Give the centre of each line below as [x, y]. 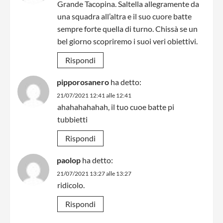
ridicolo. [71, 185]
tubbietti [72, 119]
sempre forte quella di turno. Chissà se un [127, 28]
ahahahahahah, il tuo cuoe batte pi [116, 107]
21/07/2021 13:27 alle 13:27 [94, 173]
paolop [69, 160]
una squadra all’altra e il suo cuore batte [124, 16]
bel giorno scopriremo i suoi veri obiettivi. [127, 41]
